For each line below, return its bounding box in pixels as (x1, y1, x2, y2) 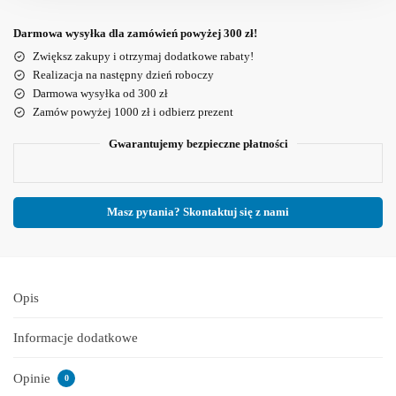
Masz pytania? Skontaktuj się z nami (107, 205, 289, 218)
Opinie (13, 370, 54, 385)
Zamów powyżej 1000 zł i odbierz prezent (33, 104, 233, 118)
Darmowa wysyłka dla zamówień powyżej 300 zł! (13, 26, 257, 40)
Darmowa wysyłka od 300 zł (33, 86, 168, 100)
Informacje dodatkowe (13, 331, 138, 346)
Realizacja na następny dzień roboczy (33, 67, 214, 81)
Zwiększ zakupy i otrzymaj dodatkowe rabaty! (33, 49, 254, 63)
